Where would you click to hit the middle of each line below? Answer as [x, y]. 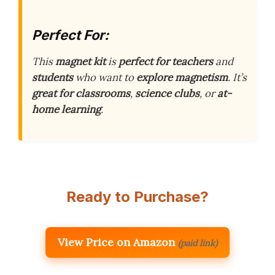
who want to [105, 78]
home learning [66, 110]
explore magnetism [182, 78]
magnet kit [80, 62]
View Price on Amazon [116, 242]
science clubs [167, 94]
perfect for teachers [166, 62]
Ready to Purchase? [137, 196]
